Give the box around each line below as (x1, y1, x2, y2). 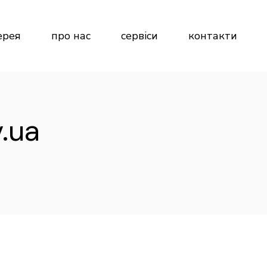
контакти (188, 28, 238, 43)
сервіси (121, 28, 159, 43)
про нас (51, 28, 91, 43)
